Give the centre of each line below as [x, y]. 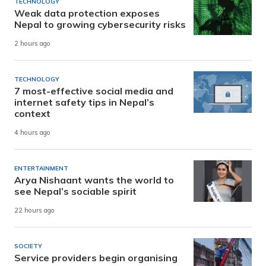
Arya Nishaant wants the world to [94, 180]
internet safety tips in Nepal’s [84, 102]
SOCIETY [28, 246]
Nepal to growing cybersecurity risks [100, 24]
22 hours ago [34, 210]
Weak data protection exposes [87, 13]
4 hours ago [32, 133]
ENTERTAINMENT [41, 168]
